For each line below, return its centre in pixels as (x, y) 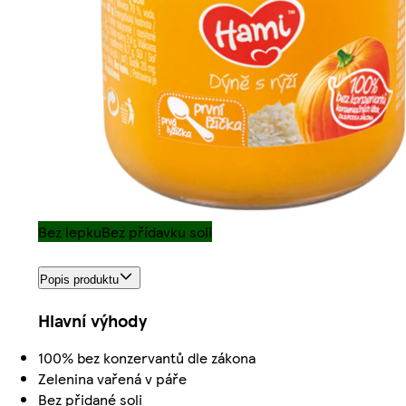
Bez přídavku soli (157, 231)
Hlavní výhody (92, 321)
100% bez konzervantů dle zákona (147, 358)
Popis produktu (79, 280)
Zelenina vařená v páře (112, 379)
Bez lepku (70, 231)
